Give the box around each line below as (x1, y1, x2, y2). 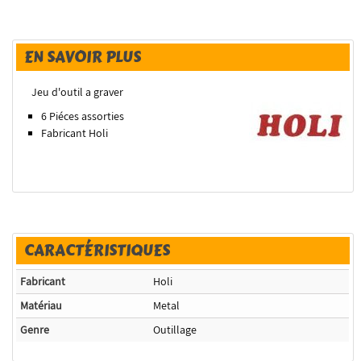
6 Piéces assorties (41, 109, 125, 124)
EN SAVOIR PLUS (24, 45, 142, 69)
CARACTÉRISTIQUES (24, 239, 171, 263)
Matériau (20, 298, 63, 313)
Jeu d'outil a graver (24, 85, 124, 100)
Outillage (153, 322, 197, 338)
